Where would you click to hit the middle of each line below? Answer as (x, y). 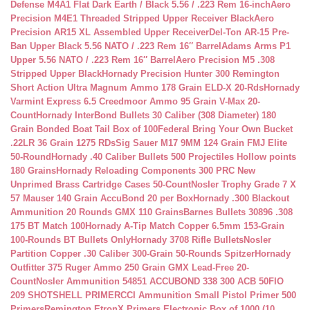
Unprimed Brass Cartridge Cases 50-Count (101, 184)
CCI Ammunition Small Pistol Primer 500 (208, 295)
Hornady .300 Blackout (241, 198)
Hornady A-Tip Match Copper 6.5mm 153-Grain (185, 226)
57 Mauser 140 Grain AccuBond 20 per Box (102, 198)
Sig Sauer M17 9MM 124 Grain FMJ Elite (201, 143)
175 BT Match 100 (48, 226)
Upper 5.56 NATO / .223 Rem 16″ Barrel (93, 60)
